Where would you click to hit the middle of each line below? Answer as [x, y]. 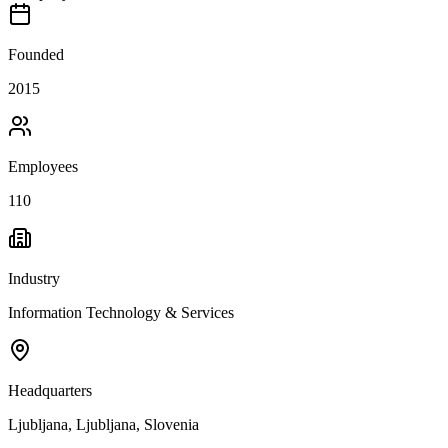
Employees [43, 166]
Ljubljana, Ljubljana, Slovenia [103, 424]
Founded [36, 54]
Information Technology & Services [121, 312]
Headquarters [50, 390]
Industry [34, 278]
